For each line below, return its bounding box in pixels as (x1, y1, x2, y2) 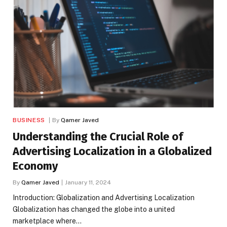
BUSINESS (13, 117, 45, 124)
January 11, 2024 (65, 179, 111, 186)
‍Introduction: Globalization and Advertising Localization (13, 194, 195, 202)
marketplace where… (13, 217, 82, 225)
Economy (13, 159, 58, 173)
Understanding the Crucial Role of (13, 130, 183, 144)
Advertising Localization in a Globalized (13, 144, 212, 159)
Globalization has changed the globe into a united (13, 205, 175, 214)
